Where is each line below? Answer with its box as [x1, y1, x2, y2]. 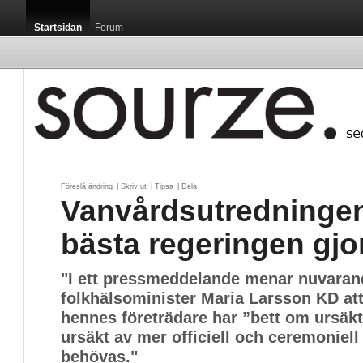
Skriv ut [121, 182, 147, 190]
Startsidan [34, 22, 82, 33]
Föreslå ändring [61, 182, 113, 190]
